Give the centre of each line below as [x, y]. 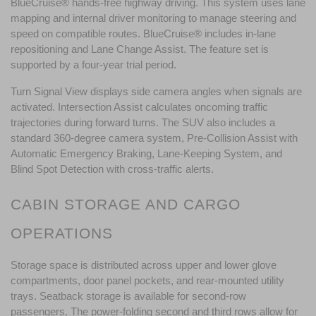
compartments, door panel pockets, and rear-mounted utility [147, 280]
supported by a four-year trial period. [93, 65]
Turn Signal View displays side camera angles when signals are [156, 91]
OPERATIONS [62, 233]
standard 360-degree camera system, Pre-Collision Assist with [154, 138]
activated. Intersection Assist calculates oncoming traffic [139, 107]
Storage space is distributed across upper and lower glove [144, 265]
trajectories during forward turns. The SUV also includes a [143, 122]
